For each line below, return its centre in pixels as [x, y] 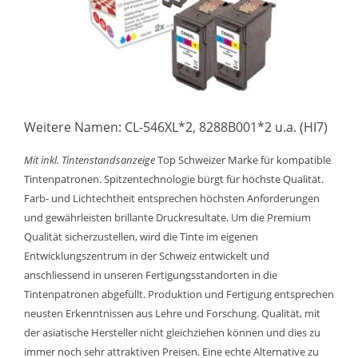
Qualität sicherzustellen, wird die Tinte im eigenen [141, 237]
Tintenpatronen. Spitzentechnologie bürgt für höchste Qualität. [174, 179]
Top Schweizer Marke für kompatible [243, 160]
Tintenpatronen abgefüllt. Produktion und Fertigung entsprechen [179, 294]
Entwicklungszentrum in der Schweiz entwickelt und [147, 256]
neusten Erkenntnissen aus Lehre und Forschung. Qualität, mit [172, 313]
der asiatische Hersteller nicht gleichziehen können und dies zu [172, 332]
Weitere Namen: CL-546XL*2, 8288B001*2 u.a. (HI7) [176, 127]
